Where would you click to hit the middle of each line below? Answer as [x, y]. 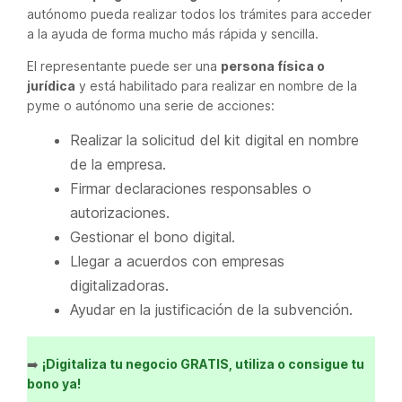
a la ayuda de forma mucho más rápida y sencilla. [173, 34]
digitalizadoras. [119, 285]
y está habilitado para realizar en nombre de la [216, 86]
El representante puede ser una [124, 66]
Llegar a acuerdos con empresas [177, 261]
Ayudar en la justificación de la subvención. [211, 310]
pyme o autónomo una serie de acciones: [151, 105]
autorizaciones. [120, 213]
